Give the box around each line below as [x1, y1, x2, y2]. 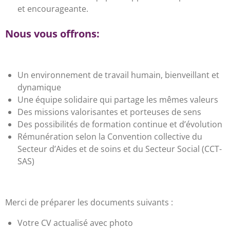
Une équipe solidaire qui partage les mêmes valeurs [17, 94, 218, 105]
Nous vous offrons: [5, 26, 100, 41]
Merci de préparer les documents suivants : [5, 197, 173, 208]
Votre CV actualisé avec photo [17, 217, 133, 228]
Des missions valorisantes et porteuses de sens [17, 106, 201, 118]
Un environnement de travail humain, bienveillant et [17, 69, 219, 81]
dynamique [17, 82, 61, 93]
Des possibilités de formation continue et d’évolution [17, 119, 222, 130]
